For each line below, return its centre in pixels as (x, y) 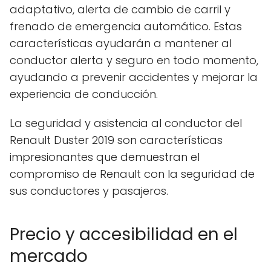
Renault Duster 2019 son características (116, 140)
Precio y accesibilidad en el (124, 234)
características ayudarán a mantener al (121, 43)
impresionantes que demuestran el (105, 157)
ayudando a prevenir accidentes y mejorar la (134, 77)
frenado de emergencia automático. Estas (126, 26)
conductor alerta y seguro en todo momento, (134, 60)
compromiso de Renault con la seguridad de (132, 174)
